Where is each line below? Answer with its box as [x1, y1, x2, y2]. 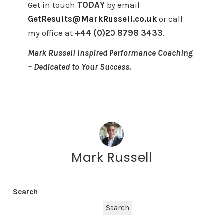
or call [156, 13, 183, 24]
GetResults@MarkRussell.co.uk [27, 13, 157, 24]
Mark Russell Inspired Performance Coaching [27, 48, 193, 58]
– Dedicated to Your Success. [27, 62, 131, 72]
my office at [27, 27, 75, 38]
